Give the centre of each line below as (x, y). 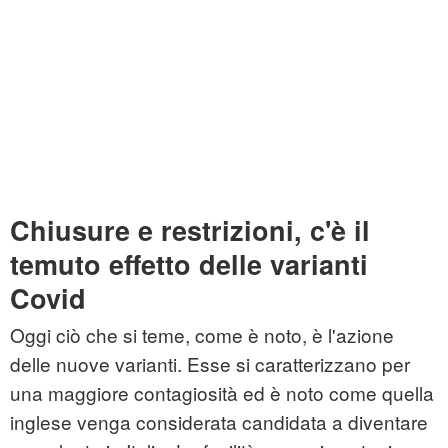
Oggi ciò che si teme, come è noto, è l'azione (202, 335)
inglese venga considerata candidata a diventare (219, 422)
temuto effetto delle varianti (189, 264)
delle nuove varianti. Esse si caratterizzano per (210, 364)
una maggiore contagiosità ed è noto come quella (222, 393)
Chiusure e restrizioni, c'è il (190, 230)
